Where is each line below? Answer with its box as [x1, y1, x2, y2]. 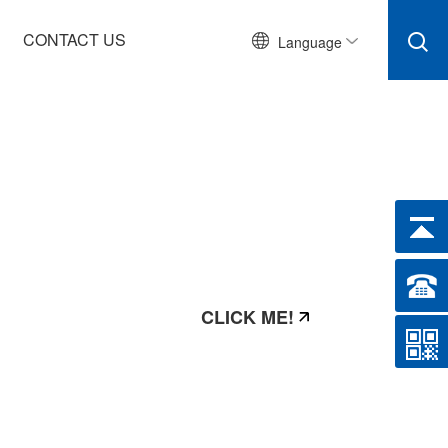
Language [278, 32, 342, 53]
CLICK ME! [200, 306, 294, 333]
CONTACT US [23, 28, 126, 51]
